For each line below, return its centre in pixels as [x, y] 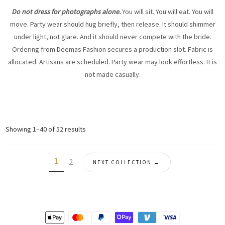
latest [94, 151]
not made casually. [113, 74]
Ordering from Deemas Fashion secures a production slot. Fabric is [113, 49]
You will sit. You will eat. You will [168, 12]
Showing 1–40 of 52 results [46, 129]
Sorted [96, 129]
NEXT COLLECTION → [127, 162]
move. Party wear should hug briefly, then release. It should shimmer [113, 24]
